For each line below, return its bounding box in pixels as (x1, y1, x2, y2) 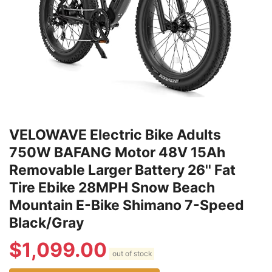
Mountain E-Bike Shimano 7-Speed (9, 196, 244, 214)
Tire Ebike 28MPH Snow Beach (9, 178, 215, 196)
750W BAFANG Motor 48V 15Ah (9, 143, 225, 161)
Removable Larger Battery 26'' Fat (9, 161, 236, 178)
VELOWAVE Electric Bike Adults (9, 126, 221, 143)
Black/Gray (9, 214, 84, 231)
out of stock (110, 249, 153, 259)
